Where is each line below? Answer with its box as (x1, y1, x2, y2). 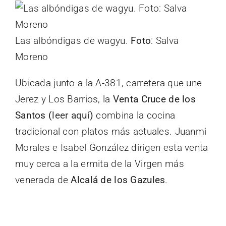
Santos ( (15, 109, 52, 121)
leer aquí (52, 109, 90, 121)
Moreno (15, 50, 48, 63)
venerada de (15, 174, 71, 186)
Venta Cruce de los (112, 93, 196, 105)
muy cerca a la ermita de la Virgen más (15, 157, 184, 169)
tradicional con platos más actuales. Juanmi (15, 125, 207, 137)
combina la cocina (93, 109, 176, 121)
